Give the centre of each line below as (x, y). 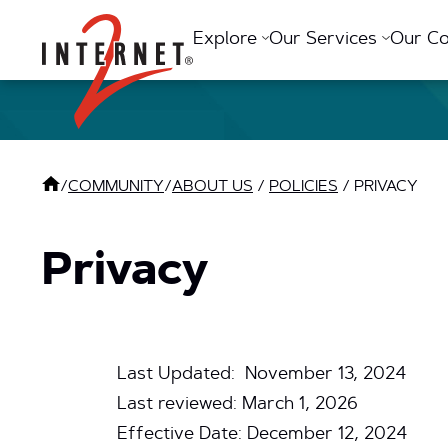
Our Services (326, 40)
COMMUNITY (116, 187)
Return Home (166, 21)
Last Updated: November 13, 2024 (261, 375)
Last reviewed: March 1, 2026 (237, 405)
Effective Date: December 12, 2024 (262, 435)
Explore (227, 40)
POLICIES (303, 187)
